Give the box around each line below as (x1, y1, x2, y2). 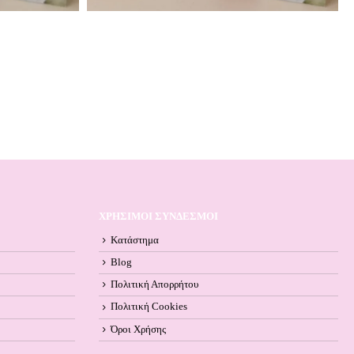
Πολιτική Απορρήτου (110, 279, 198, 291)
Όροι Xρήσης (110, 323, 166, 335)
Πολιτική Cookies (110, 301, 187, 313)
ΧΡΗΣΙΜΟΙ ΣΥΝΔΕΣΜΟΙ (98, 211, 218, 223)
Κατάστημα (110, 235, 159, 247)
